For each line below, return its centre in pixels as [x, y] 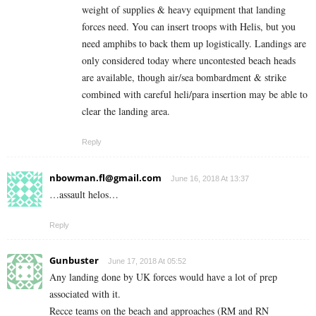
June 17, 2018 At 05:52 [147, 261]
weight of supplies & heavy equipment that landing [184, 10]
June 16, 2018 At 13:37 [210, 179]
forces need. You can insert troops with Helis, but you [189, 27]
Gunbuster [74, 261]
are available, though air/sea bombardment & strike [184, 78]
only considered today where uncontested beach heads [189, 61]
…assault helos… [84, 195]
